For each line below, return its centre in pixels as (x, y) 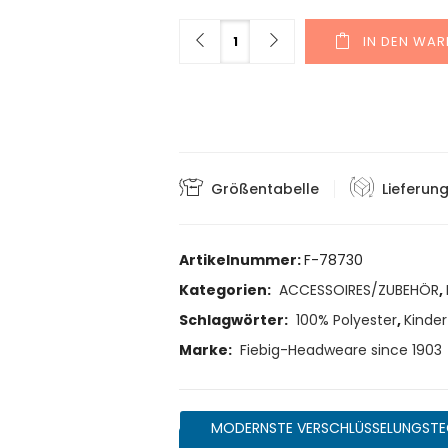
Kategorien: (226, 290)
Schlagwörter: (235, 320)
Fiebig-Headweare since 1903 (341, 350)
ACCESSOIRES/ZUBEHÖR (359, 290)
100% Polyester (346, 320)
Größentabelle (265, 188)
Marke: (207, 350)
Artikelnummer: (241, 260)
